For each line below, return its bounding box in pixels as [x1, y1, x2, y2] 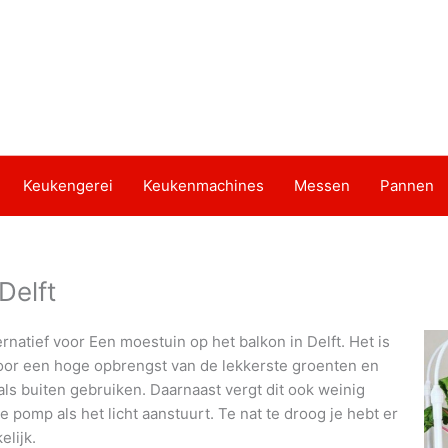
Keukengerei [22, 176, 113, 195]
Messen [293, 176, 350, 195]
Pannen [379, 176, 434, 195]
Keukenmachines [142, 176, 264, 195]
